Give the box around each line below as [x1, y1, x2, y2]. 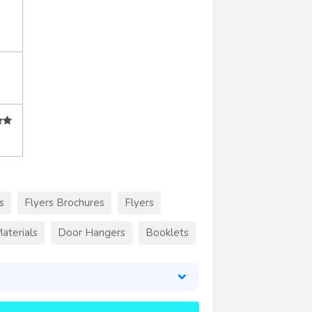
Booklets [146, 225, 189, 240]
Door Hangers [58, 225, 125, 240]
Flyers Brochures [24, 195, 104, 210]
